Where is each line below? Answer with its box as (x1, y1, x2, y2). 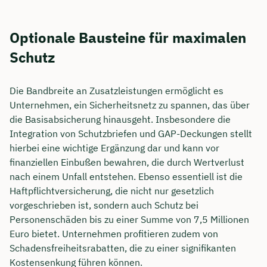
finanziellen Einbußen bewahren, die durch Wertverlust (10, 156, 244, 169)
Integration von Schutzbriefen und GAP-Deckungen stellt (10, 128, 252, 140)
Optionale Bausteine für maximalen (10, 27, 246, 47)
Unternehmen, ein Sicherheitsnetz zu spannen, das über (10, 99, 250, 111)
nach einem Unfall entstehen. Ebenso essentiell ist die (10, 170, 243, 183)
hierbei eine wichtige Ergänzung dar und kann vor (10, 142, 219, 154)
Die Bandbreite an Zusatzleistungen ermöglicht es (10, 85, 223, 97)
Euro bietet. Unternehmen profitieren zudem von (10, 228, 218, 240)
